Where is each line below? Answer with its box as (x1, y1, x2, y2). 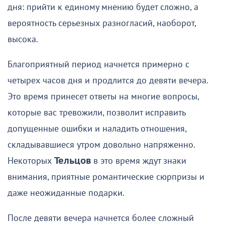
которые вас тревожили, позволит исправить (8, 107, 185, 119)
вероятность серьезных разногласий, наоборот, (8, 18, 196, 29)
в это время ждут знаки (91, 156, 186, 167)
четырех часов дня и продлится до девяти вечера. (8, 75, 208, 86)
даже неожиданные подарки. (8, 188, 125, 199)
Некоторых (8, 156, 54, 167)
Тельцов (54, 156, 91, 167)
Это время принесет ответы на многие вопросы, (8, 91, 199, 102)
